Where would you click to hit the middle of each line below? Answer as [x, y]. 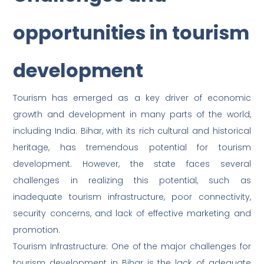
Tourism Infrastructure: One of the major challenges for [132, 247]
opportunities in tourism [131, 33]
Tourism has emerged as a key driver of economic [132, 98]
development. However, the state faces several [132, 164]
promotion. [37, 230]
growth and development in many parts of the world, [132, 115]
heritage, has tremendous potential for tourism [132, 148]
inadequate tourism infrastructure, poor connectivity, [132, 197]
